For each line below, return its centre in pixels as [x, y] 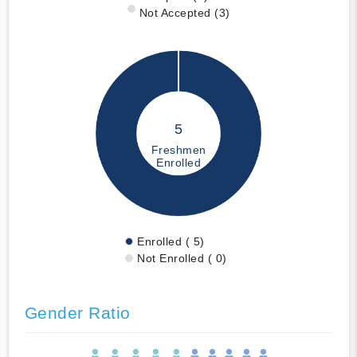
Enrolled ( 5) [171, 241]
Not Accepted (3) [184, 12]
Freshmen [178, 149]
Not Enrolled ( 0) [182, 258]
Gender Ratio [77, 312]
